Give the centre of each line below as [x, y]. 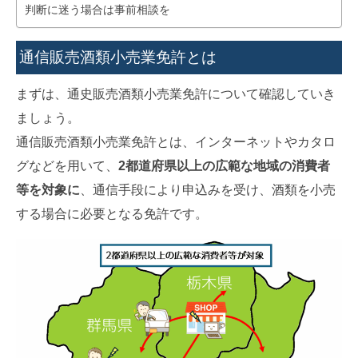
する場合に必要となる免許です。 [112, 213]
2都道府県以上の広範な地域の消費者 [224, 165]
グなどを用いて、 [67, 165]
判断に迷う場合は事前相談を [97, 9]
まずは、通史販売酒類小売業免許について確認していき [176, 93]
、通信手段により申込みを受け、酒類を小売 [208, 189]
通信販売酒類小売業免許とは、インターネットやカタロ [176, 141]
